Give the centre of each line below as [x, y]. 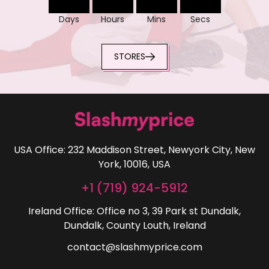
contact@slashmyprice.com [134, 247]
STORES [130, 57]
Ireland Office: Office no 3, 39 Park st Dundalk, [134, 211]
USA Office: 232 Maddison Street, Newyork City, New [134, 150]
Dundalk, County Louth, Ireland [134, 226]
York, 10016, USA [134, 165]
